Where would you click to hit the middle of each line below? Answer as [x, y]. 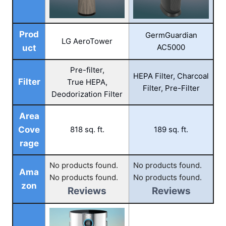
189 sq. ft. [171, 129]
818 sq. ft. [87, 129]
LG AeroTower [87, 41]
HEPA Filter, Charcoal [171, 76]
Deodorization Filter [87, 94]
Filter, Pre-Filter [171, 88]
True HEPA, [87, 82]
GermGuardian [171, 35]
